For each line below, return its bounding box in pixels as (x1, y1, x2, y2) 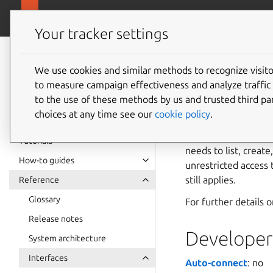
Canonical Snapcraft (44, 13, 130, 24)
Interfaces (29, 253, 68, 263)
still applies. (185, 174, 236, 185)
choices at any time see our (35, 108, 155, 119)
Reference (19, 175, 59, 185)
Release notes (29, 214, 83, 224)
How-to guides (19, 155, 74, 165)
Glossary (29, 194, 60, 204)
